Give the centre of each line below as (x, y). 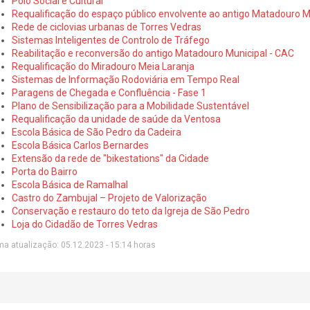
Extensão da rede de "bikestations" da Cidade (110, 158)
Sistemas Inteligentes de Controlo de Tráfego (110, 40)
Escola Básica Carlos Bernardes (80, 145)
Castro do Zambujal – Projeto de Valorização (109, 198)
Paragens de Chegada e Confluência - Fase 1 (109, 92)
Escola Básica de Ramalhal (70, 184)
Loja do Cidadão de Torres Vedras (84, 224)
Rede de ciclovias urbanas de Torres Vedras (106, 27)
